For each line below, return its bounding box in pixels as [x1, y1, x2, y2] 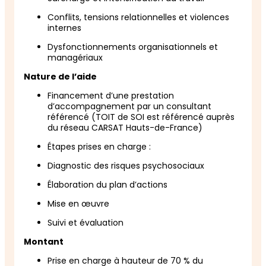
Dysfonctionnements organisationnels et [47, 40, 218, 53]
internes [47, 21, 84, 34]
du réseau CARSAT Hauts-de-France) [47, 121, 205, 134]
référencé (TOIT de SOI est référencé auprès [47, 110, 235, 123]
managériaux [47, 51, 105, 64]
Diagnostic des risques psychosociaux [47, 159, 207, 172]
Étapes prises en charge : [47, 140, 156, 153]
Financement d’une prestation [47, 89, 174, 102]
